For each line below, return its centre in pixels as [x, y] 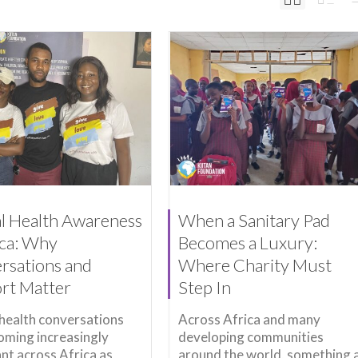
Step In [204, 288]
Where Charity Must [255, 265]
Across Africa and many [249, 319]
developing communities [251, 336]
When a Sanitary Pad [254, 221]
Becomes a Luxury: [247, 243]
